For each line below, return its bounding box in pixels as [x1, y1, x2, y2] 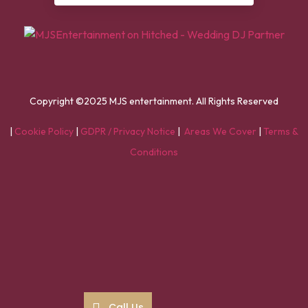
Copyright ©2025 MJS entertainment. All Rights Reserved [30, 94, 278, 107]
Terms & [263, 124, 298, 137]
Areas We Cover [184, 124, 256, 137]
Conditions [130, 145, 178, 158]
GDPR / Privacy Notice [80, 124, 175, 137]
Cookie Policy [14, 124, 74, 137]
